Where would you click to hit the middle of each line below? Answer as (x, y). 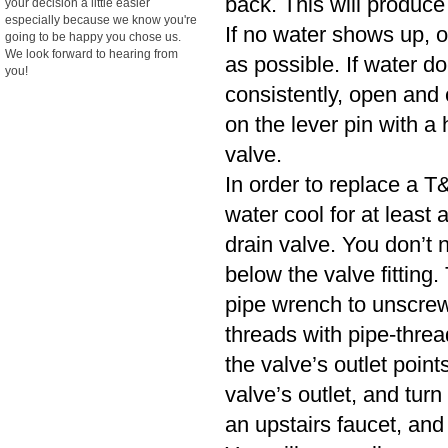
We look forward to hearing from (91, 54)
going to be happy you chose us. (93, 37)
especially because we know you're (101, 20)
